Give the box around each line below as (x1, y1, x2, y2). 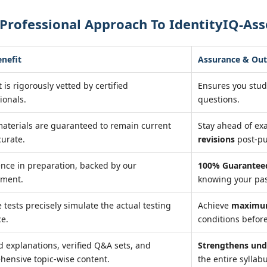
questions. (198, 94, 240, 105)
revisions (198, 133, 235, 145)
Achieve (198, 200, 231, 211)
